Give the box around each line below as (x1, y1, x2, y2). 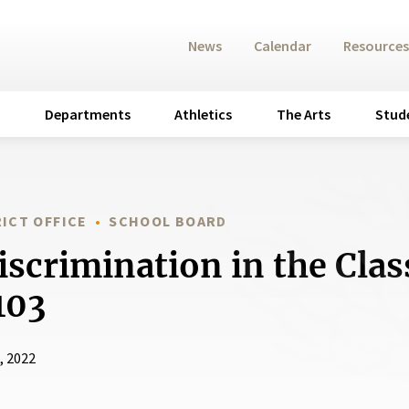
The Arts (277, 105, 331, 123)
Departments (44, 105, 131, 123)
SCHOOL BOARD (109, 212, 227, 230)
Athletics (174, 105, 233, 123)
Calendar (254, 37, 312, 55)
